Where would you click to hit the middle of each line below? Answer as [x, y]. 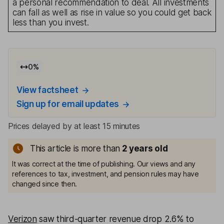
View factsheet [47, 90]
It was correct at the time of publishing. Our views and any [104, 164]
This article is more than [75, 148]
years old [148, 148]
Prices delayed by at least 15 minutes [74, 126]
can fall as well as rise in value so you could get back [112, 12]
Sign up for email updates [68, 104]
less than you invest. [51, 22]
